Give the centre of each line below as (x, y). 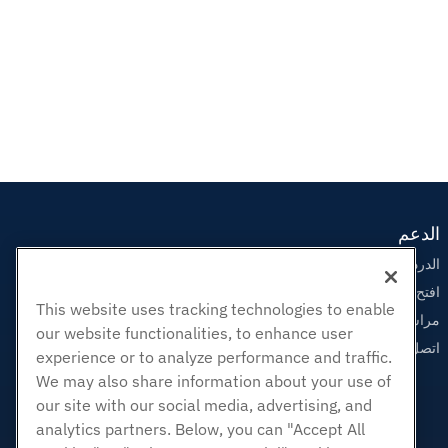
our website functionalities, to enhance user (194, 333)
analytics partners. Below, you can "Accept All (200, 429)
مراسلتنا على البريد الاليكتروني (351, 320)
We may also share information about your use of (213, 381)
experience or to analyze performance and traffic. (214, 357)
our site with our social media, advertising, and (204, 405)
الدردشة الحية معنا (386, 264)
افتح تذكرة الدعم (392, 292)
